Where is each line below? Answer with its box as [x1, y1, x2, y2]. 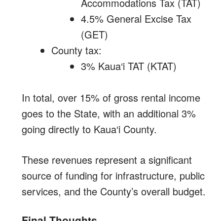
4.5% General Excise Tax [81, 11, 191, 26]
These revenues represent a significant [22, 152, 192, 167]
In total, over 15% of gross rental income [22, 90, 200, 105]
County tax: [51, 43, 102, 57]
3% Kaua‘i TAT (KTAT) [81, 59, 177, 73]
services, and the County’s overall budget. [22, 184, 206, 198]
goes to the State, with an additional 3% [22, 106, 196, 120]
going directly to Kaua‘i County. [22, 122, 157, 136]
